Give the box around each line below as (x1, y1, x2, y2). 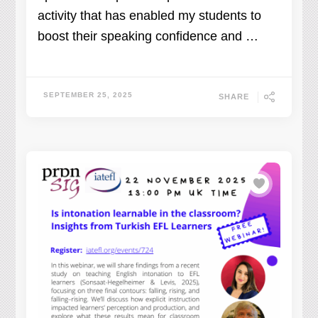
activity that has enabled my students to (38, 8, 262, 23)
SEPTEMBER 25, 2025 (43, 90, 133, 99)
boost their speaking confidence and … (38, 28, 259, 43)
